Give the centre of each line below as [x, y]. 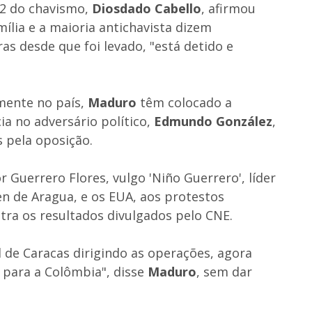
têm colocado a [184, 102]
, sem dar [224, 271]
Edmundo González [213, 121]
